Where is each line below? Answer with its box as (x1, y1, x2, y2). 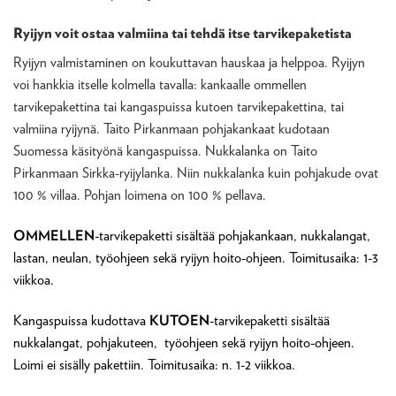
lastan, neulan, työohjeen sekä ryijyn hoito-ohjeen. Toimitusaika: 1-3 (13, 248, 378, 266)
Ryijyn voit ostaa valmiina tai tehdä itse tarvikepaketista (13, 24, 352, 41)
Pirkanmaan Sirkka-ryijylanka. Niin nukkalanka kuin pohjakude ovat (13, 164, 378, 181)
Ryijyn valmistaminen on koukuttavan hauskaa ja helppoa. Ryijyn (13, 53, 365, 71)
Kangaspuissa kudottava (13, 311, 149, 329)
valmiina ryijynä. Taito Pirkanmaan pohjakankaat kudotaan (13, 119, 330, 137)
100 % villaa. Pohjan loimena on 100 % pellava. (13, 186, 266, 203)
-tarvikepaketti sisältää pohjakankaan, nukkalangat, (95, 226, 370, 244)
